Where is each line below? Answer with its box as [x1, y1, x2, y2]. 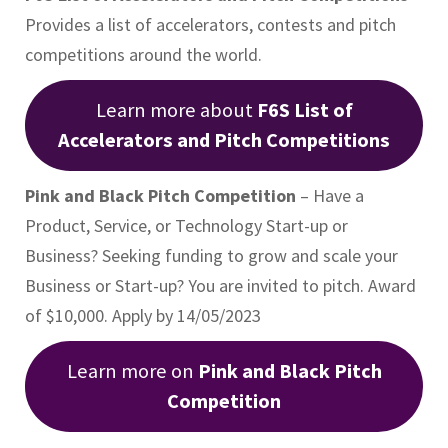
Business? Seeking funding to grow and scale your [25, 243, 398, 267]
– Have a [300, 183, 364, 207]
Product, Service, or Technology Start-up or [25, 213, 348, 237]
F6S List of [256, 97, 353, 123]
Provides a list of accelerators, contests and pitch [25, 12, 396, 36]
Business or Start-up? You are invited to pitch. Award [25, 273, 416, 297]
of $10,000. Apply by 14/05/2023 [25, 303, 261, 327]
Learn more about [95, 97, 257, 123]
